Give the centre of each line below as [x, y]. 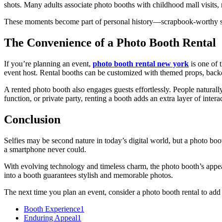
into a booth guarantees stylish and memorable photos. [88, 175]
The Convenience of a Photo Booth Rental [110, 42]
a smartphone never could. [45, 149]
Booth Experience [52, 209]
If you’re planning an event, [48, 63]
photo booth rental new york [141, 63]
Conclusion [32, 119]
